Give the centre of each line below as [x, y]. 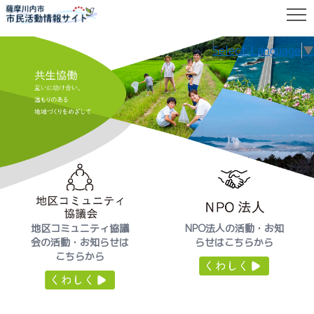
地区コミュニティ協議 [80, 228]
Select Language [257, 50]
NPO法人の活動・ [224, 228]
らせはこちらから [234, 242]
